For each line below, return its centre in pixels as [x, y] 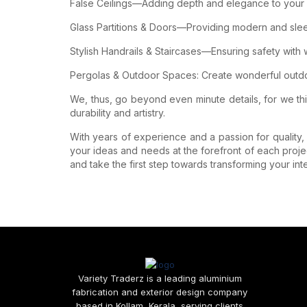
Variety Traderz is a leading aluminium [160, 279]
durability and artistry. [118, 112]
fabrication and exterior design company [160, 292]
